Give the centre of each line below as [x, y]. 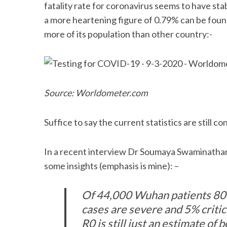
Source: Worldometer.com [96, 93]
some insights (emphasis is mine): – [111, 166]
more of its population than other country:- [128, 34]
